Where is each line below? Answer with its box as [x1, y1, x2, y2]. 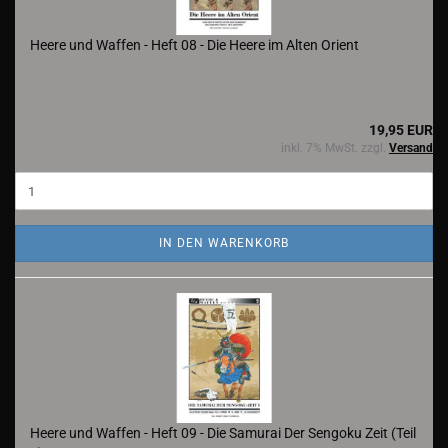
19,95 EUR [369, 122, 433, 138]
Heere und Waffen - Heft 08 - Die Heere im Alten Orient [30, 37, 359, 53]
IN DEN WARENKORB [159, 236, 289, 250]
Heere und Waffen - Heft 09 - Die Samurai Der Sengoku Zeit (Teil [30, 425, 416, 441]
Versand [389, 141, 433, 155]
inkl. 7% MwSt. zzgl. [281, 141, 389, 155]
